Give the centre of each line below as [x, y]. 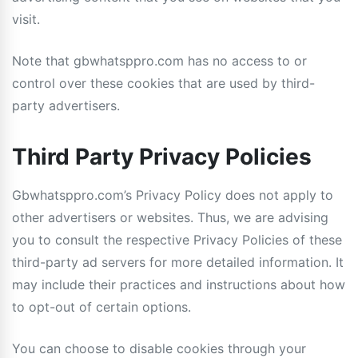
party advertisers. [66, 105]
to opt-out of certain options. [101, 307]
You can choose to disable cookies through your [159, 348]
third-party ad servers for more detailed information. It [178, 262]
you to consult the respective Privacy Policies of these [177, 240]
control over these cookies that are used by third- [163, 83]
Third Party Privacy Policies [162, 157]
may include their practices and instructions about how [179, 284]
